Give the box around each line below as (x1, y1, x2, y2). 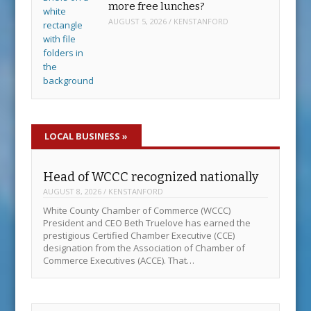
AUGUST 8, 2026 (43, 186, 102, 197)
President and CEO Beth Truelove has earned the (43, 217, 251, 230)
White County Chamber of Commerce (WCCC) (43, 204, 231, 217)
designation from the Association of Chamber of (43, 242, 246, 255)
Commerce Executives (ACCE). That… (43, 254, 195, 267)
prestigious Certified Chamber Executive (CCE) (43, 229, 235, 242)
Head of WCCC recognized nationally (43, 169, 259, 185)
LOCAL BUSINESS (44, 130, 123, 143)
